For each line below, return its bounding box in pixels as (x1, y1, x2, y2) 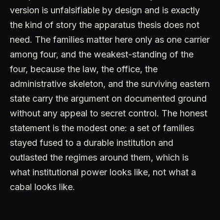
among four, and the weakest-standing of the (10, 49, 193, 60)
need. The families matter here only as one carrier (10, 34, 210, 45)
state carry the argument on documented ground (10, 93, 207, 104)
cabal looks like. (10, 182, 75, 192)
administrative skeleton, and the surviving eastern (10, 79, 210, 89)
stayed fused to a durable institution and (10, 137, 173, 148)
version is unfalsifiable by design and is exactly (10, 5, 200, 16)
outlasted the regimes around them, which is (10, 152, 189, 163)
